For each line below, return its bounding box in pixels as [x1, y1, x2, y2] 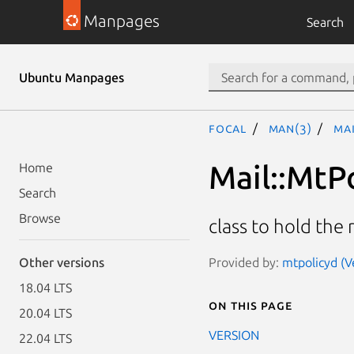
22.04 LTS [19, 331, 72, 345]
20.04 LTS [19, 306, 72, 320]
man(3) [268, 121, 312, 135]
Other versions [19, 255, 104, 269]
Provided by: [209, 254, 282, 269]
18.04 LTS [19, 281, 72, 295]
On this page [209, 297, 292, 312]
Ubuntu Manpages [19, 70, 124, 85]
